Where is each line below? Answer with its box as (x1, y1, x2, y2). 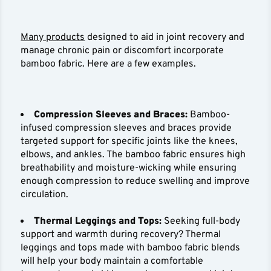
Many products (21, 31, 85, 44)
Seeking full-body (164, 215, 241, 228)
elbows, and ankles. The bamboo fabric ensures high (21, 149, 246, 162)
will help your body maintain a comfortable (21, 255, 204, 268)
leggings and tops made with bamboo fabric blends (21, 242, 241, 255)
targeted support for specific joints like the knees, (21, 135, 238, 148)
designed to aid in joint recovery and (85, 31, 245, 44)
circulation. (21, 189, 69, 201)
